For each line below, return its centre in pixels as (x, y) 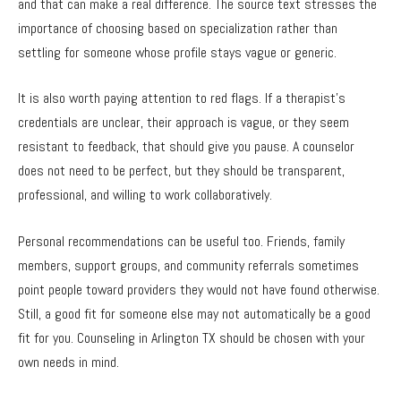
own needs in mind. (68, 362)
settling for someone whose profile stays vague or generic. (177, 52)
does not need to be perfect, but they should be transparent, (181, 171)
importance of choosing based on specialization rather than (178, 28)
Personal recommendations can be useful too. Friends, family (181, 241)
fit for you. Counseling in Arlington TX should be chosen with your (192, 337)
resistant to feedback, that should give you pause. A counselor (186, 147)
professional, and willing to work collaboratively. (145, 195)
